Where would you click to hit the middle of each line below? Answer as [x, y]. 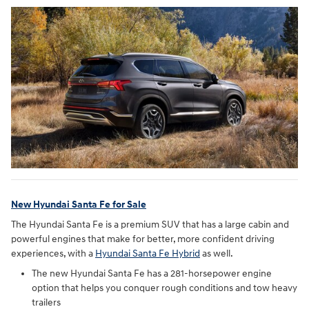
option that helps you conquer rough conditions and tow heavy [165, 288]
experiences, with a [53, 254]
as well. [217, 254]
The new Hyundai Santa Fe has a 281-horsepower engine [152, 274]
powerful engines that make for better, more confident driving [143, 239]
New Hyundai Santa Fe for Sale [79, 204]
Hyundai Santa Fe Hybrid [148, 254]
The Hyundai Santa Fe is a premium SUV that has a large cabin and [150, 225]
